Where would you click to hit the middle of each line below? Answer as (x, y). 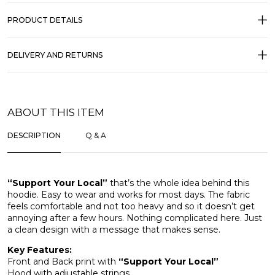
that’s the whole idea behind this (178, 183)
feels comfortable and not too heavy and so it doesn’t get (131, 207)
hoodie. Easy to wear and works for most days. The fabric (129, 195)
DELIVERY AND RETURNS (55, 55)
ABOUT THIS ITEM (56, 113)
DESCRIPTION (34, 136)
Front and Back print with (63, 262)
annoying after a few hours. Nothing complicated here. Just (135, 218)
